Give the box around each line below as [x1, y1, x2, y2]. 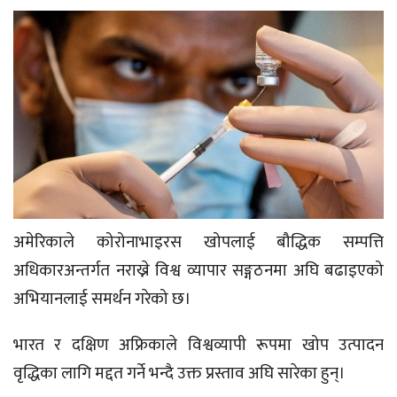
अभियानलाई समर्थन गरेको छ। [13, 285, 191, 314]
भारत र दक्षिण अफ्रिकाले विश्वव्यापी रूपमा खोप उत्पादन [13, 331, 384, 360]
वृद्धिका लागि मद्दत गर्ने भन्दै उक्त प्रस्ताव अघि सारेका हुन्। [13, 360, 346, 388]
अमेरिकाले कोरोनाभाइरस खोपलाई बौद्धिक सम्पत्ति [13, 229, 384, 257]
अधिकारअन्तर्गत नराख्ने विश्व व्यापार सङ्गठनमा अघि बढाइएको [13, 257, 384, 285]
